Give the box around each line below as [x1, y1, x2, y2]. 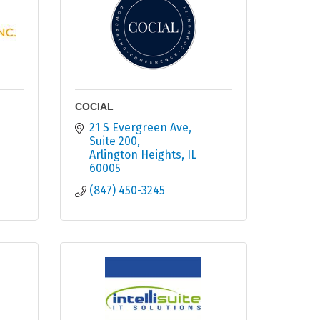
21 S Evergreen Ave [89, 121, 189, 135]
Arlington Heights [89, 148, 181, 162]
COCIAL [74, 101, 114, 113]
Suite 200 [89, 134, 137, 149]
